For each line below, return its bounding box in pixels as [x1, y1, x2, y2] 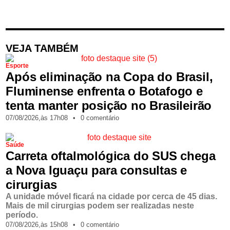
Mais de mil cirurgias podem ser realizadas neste [6, 201, 195, 210]
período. [6, 210, 39, 219]
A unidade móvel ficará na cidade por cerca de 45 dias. [6, 191, 218, 201]
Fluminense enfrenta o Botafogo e [6, 84, 203, 99]
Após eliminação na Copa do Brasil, [6, 70, 213, 84]
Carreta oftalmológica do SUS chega [6, 148, 216, 163]
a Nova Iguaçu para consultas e [6, 163, 187, 177]
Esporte [6, 62, 29, 70]
